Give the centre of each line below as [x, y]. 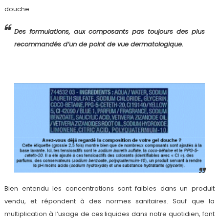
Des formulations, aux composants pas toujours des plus [109, 32]
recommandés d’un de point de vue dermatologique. [99, 44]
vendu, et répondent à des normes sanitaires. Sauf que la [109, 201]
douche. [17, 9]
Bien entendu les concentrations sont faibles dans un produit [109, 189]
